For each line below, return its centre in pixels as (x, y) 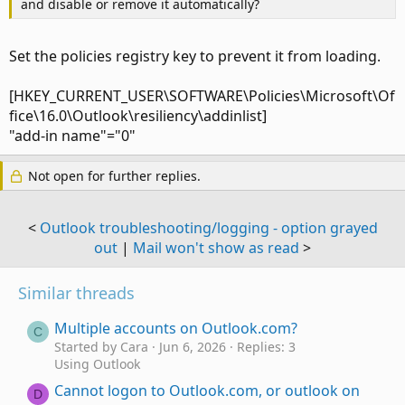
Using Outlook (97, 364)
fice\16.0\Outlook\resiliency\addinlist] (138, 116)
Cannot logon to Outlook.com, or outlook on (207, 391)
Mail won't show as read (216, 248)
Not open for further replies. (113, 176)
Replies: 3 (266, 347)
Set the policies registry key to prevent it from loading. (195, 57)
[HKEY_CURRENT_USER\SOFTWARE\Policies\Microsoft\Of (202, 96)
